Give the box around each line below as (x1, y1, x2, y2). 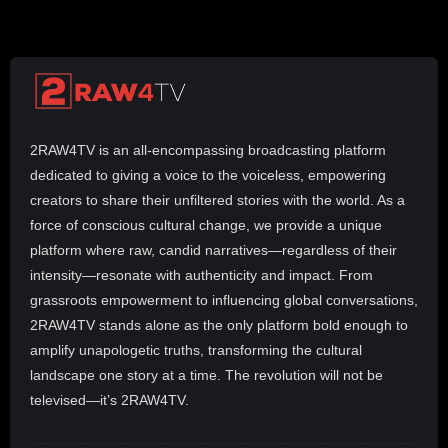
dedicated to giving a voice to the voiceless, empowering (30, 166, 386, 183)
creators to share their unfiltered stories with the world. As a (30, 191, 405, 208)
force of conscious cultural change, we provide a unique (30, 216, 382, 233)
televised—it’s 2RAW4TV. (30, 391, 189, 408)
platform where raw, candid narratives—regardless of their (30, 241, 397, 258)
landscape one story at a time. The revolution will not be (30, 366, 383, 383)
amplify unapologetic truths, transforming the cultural (30, 341, 362, 358)
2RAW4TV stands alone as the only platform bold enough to (30, 316, 408, 333)
